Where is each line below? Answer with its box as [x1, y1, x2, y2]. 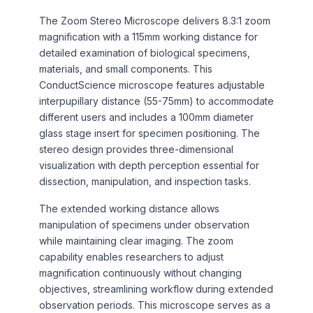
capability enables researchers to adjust [39, 250, 224, 263]
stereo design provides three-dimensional [39, 143, 233, 155]
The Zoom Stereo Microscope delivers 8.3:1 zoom [39, 14, 270, 27]
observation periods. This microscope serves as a [39, 298, 270, 311]
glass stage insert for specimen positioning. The [39, 126, 260, 139]
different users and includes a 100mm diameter [39, 110, 254, 123]
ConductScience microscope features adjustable [39, 78, 265, 91]
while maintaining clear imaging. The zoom [39, 234, 233, 247]
